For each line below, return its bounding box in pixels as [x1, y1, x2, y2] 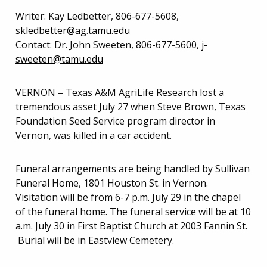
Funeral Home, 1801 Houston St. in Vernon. [15, 176, 208, 190]
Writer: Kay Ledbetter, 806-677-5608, [15, 9, 179, 23]
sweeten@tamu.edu [15, 52, 103, 66]
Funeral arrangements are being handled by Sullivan [15, 162, 250, 175]
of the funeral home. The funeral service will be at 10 [15, 204, 251, 218]
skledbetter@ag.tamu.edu [15, 23, 130, 37]
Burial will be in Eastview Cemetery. [15, 233, 174, 247]
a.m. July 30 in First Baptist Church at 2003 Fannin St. [15, 219, 247, 232]
